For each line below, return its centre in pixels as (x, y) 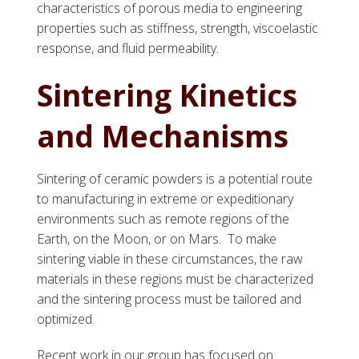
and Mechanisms (163, 136)
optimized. (66, 319)
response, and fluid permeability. (128, 48)
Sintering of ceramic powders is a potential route (175, 179)
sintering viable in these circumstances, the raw (170, 259)
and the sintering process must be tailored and (169, 299)
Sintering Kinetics (167, 95)
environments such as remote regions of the (163, 219)
